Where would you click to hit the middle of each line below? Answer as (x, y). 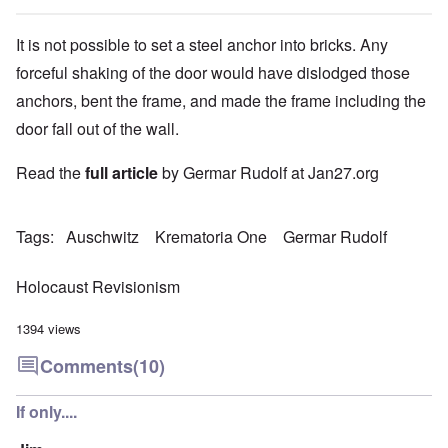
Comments (86, 366)
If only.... (46, 412)
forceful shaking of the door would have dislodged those (213, 73)
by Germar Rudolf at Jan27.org (268, 173)
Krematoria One (211, 237)
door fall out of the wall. (97, 129)
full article (121, 173)
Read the (50, 173)
